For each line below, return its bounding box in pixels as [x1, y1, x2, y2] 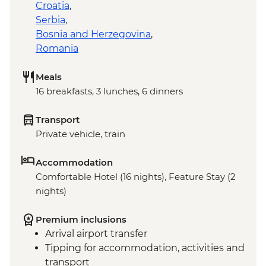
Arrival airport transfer [45, 228, 147, 240]
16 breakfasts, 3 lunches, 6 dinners [36, 85, 183, 97]
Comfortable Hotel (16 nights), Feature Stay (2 [36, 171, 236, 183]
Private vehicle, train [36, 128, 125, 140]
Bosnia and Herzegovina [36, 28, 151, 40]
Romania [36, 43, 78, 55]
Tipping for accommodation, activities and [45, 242, 245, 254]
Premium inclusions [36, 214, 126, 226]
